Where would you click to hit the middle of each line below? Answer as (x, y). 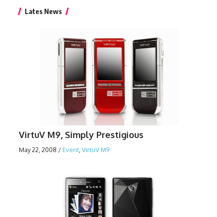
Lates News (43, 11)
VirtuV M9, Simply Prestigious (81, 135)
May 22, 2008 (38, 150)
